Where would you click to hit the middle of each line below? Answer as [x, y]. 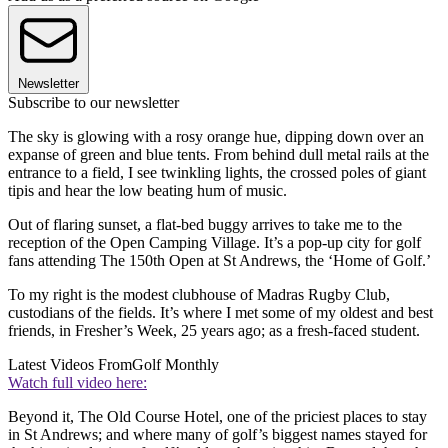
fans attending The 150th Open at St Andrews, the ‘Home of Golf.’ [219, 261]
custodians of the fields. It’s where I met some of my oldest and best [220, 313]
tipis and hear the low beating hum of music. [147, 191]
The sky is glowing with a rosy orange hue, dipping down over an [216, 137]
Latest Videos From [70, 365]
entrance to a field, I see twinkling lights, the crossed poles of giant [217, 173]
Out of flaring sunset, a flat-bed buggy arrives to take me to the [205, 225]
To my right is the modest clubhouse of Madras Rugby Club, [199, 295]
